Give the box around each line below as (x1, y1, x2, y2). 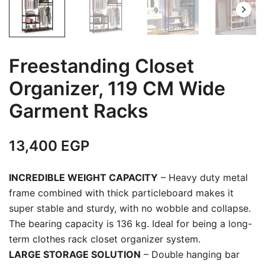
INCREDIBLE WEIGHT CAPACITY (9, 172, 158, 184)
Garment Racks (9, 99, 148, 123)
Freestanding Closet (9, 54, 194, 78)
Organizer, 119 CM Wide (9, 77, 225, 101)
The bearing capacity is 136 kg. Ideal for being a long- (9, 218, 252, 230)
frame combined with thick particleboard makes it (9, 187, 234, 199)
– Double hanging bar (141, 248, 240, 261)
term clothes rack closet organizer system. (9, 233, 201, 245)
